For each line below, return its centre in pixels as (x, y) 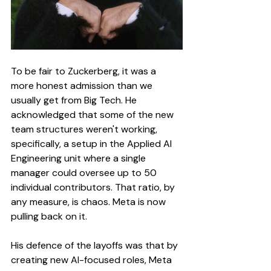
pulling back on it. (49, 216)
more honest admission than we (83, 86)
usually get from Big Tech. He (75, 100)
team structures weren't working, (85, 129)
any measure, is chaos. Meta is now (90, 202)
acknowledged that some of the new (93, 115)
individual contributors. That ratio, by (94, 187)
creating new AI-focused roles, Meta (93, 260)
